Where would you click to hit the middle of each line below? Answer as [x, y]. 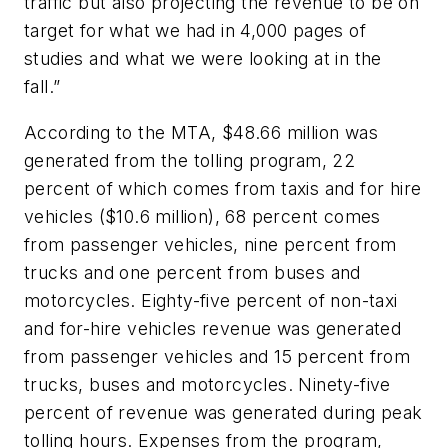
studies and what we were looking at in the [203, 59]
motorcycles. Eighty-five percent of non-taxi [211, 301]
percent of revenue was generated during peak [223, 413]
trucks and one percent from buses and [192, 273]
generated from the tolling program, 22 [190, 161]
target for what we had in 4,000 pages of [195, 31]
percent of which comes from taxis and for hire [223, 189]
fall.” [45, 87]
